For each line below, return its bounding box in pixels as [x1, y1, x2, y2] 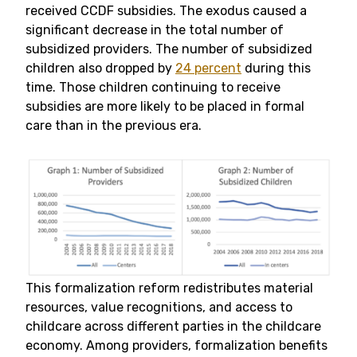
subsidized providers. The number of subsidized [25, 41, 312, 57]
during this [241, 61, 311, 76]
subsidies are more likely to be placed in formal [25, 99, 304, 114]
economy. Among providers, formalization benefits [25, 338, 328, 354]
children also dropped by [25, 61, 175, 76]
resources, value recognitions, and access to [25, 300, 292, 316]
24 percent [175, 61, 241, 76]
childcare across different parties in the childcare [25, 319, 321, 335]
